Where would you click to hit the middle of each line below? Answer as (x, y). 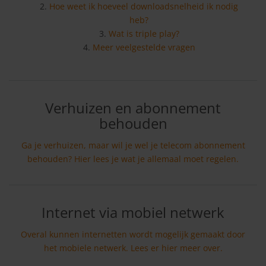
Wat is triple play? (144, 34)
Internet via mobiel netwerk (133, 213)
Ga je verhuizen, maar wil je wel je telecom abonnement (133, 145)
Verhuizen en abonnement (133, 108)
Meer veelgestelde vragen (144, 47)
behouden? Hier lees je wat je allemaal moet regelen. (133, 159)
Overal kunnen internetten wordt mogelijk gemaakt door (133, 235)
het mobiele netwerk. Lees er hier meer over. (133, 248)
